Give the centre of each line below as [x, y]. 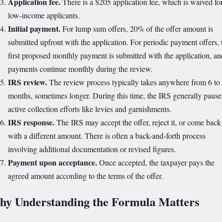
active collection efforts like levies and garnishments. [89, 109]
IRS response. [31, 122]
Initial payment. [34, 28]
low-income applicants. [44, 15]
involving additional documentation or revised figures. [92, 149]
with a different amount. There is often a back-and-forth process [107, 135]
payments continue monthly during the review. [80, 68]
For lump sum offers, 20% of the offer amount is [137, 28]
